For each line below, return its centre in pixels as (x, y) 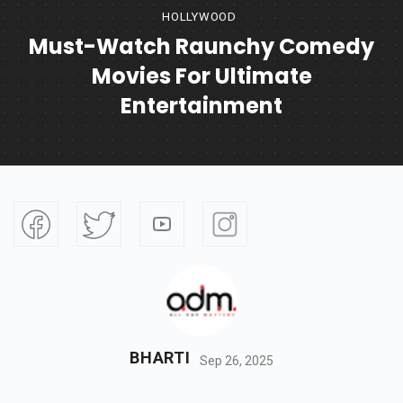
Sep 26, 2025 (236, 360)
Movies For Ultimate (201, 76)
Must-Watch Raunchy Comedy (201, 47)
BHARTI (160, 358)
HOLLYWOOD (199, 17)
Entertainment (201, 106)
